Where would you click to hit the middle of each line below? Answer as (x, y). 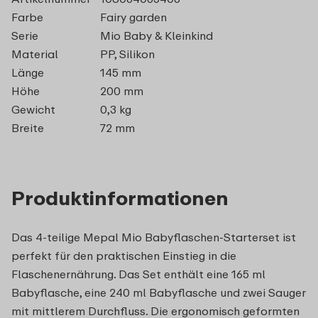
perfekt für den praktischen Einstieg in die (124, 255)
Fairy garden (133, 17)
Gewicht (33, 109)
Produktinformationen (120, 197)
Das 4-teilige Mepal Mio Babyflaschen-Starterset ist (154, 237)
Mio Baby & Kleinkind (156, 35)
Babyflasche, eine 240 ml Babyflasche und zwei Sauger (159, 292)
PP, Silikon (127, 54)
